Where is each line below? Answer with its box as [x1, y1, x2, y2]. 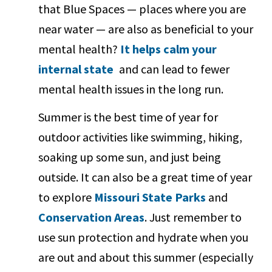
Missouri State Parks [94, 189, 206, 205]
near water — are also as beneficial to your [38, 21, 254, 36]
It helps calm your [120, 41, 217, 56]
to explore [38, 189, 95, 205]
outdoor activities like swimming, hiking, [38, 129, 243, 144]
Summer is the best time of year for [38, 109, 219, 124]
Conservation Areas [38, 209, 145, 225]
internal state [38, 61, 114, 76]
